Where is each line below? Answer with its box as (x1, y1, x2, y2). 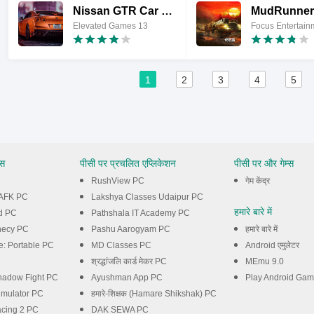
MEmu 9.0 (245, 257, 284, 266)
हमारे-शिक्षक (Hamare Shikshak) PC (91, 289, 217, 299)
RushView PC (91, 176, 144, 186)
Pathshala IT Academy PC (91, 208, 190, 218)
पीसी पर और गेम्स (234, 158, 294, 169)
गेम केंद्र (245, 176, 270, 186)
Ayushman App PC (91, 273, 163, 282)
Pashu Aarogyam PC (91, 224, 170, 234)
